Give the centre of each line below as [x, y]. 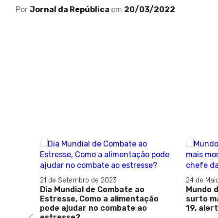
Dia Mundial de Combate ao [92, 190]
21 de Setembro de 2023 [78, 181]
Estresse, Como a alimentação [99, 199]
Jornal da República [70, 10]
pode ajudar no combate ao [93, 208]
